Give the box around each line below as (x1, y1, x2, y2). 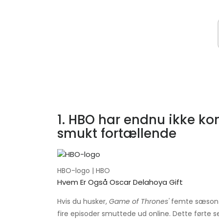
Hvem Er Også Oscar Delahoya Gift (57, 177, 183, 188)
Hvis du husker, (57, 197, 109, 207)
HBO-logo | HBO (57, 166, 110, 176)
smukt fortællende (57, 125, 176, 143)
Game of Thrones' (109, 197, 169, 207)
